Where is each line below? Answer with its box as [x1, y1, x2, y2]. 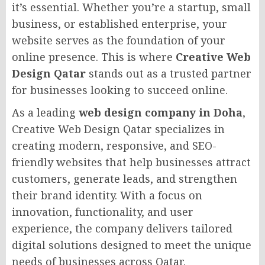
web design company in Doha [79, 105, 243, 120]
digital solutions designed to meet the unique [12, 238, 251, 253]
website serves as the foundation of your [12, 33, 225, 48]
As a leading [12, 105, 79, 120]
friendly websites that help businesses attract [12, 155, 251, 170]
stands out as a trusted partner [86, 66, 251, 81]
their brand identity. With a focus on [12, 188, 202, 203]
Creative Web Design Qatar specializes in [12, 122, 225, 137]
